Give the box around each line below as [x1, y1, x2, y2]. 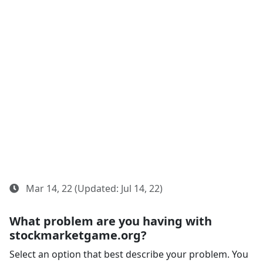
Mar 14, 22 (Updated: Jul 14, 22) [23, 182, 163, 195]
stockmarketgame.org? [9, 227, 147, 243]
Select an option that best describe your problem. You [9, 248, 248, 261]
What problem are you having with [9, 213, 212, 229]
